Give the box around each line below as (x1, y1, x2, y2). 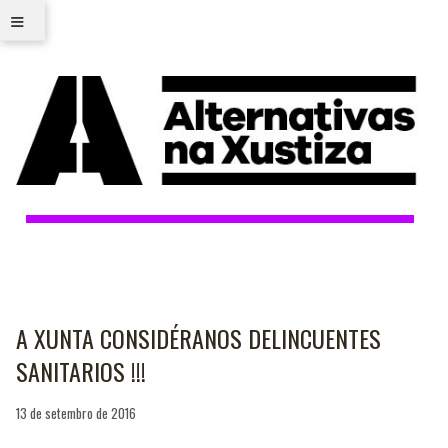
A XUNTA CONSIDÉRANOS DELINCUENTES (16, 320, 381, 356)
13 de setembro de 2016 (16, 402, 136, 423)
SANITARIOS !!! (16, 353, 146, 389)
